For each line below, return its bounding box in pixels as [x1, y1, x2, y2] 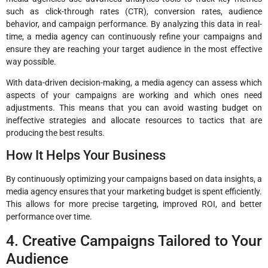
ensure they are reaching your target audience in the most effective [6, 44, 262, 54]
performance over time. [6, 212, 92, 222]
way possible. [6, 56, 56, 66]
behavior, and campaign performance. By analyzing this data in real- [6, 19, 262, 29]
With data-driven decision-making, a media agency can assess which [6, 78, 262, 88]
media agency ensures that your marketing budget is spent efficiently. [6, 187, 262, 197]
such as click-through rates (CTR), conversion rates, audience [6, 6, 262, 16]
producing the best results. [6, 128, 105, 138]
